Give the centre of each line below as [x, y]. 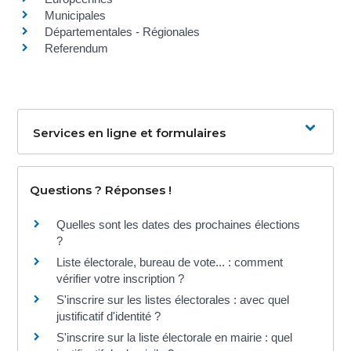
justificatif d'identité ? [109, 316]
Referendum [77, 48]
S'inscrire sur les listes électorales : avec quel [173, 299]
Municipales [76, 15]
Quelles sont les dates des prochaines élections [179, 224]
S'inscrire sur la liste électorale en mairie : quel [175, 337]
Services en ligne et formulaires [130, 132]
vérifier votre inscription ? [121, 278]
